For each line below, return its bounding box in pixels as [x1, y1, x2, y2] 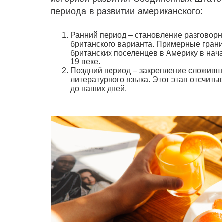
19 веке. [70, 57, 100, 66]
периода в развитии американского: [51, 6, 203, 16]
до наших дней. [70, 84, 127, 93]
